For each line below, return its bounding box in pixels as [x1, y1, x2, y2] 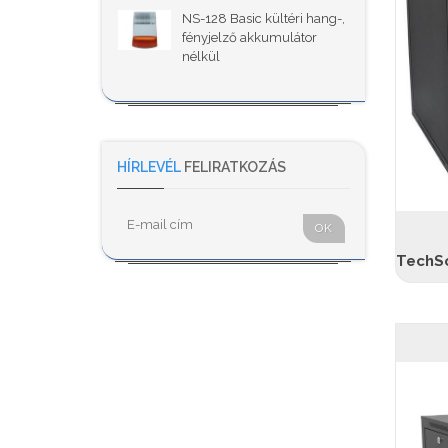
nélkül [182, 49, 220, 64]
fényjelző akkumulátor [182, 30, 317, 45]
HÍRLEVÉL [117, 159, 181, 175]
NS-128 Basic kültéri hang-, [182, 11, 345, 26]
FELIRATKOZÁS [181, 159, 286, 175]
